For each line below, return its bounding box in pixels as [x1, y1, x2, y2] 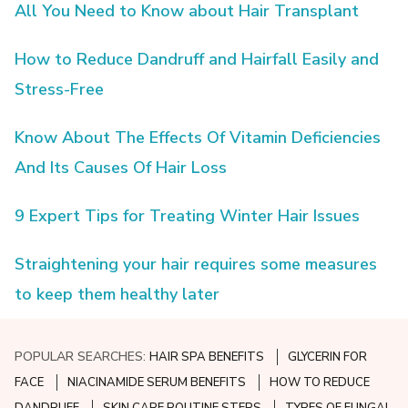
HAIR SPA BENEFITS [149, 349, 265, 366]
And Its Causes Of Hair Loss [15, 156, 228, 178]
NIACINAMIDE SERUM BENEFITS [67, 374, 247, 392]
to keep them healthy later [15, 282, 220, 305]
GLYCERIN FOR [288, 349, 368, 366]
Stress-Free [15, 77, 105, 100]
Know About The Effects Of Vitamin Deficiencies [15, 126, 382, 148]
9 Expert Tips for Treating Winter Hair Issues [15, 204, 361, 227]
